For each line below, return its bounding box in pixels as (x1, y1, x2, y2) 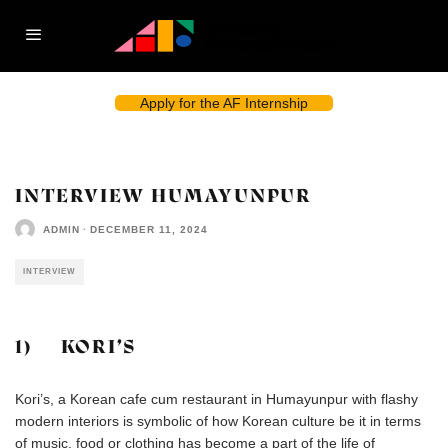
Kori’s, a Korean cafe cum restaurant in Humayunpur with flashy (15, 391, 418, 407)
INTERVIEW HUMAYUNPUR (15, 184, 312, 207)
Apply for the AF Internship (140, 95, 308, 111)
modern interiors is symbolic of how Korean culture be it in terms (15, 413, 421, 429)
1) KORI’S (15, 335, 137, 358)
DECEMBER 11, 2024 (90, 223, 208, 235)
